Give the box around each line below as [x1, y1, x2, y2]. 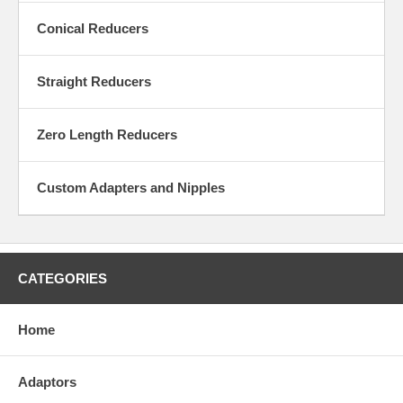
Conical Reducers [37, 21, 148, 36]
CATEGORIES [18, 271, 107, 286]
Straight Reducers [37, 74, 151, 89]
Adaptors [18, 374, 76, 390]
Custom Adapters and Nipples [37, 180, 225, 195]
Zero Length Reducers [37, 127, 177, 142]
